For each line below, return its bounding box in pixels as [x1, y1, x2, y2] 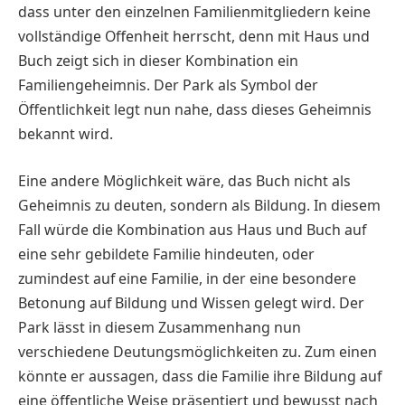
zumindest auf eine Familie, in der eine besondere [18, 268, 356, 288]
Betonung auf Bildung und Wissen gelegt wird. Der [18, 292, 364, 313]
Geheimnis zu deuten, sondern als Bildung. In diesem [18, 194, 381, 215]
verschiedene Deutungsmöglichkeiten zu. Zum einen [18, 341, 377, 362]
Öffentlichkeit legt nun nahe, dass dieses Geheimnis [18, 99, 372, 120]
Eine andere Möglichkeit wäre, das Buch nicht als [18, 170, 351, 191]
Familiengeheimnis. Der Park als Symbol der [18, 75, 318, 96]
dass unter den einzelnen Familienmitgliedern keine [18, 2, 371, 23]
